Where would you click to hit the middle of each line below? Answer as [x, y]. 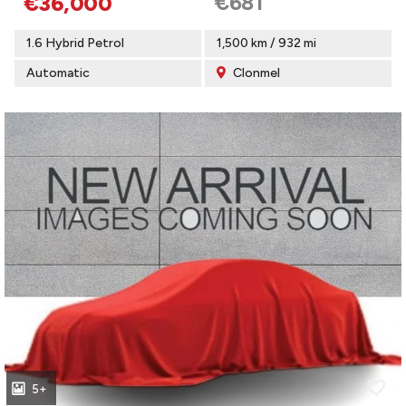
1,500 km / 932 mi [266, 43]
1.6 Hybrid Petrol [75, 43]
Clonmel [255, 72]
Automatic [58, 72]
